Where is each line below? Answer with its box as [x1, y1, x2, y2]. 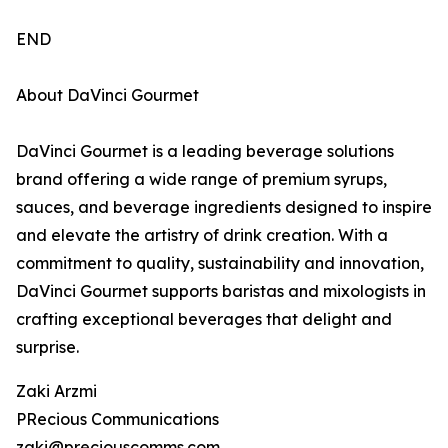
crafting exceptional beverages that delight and [16, 309, 392, 330]
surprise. [16, 337, 79, 358]
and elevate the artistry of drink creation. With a [16, 225, 388, 246]
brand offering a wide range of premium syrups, [16, 169, 387, 190]
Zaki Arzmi [16, 381, 97, 402]
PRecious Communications [16, 409, 219, 430]
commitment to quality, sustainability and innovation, [16, 253, 424, 274]
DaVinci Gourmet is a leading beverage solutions [16, 141, 394, 162]
